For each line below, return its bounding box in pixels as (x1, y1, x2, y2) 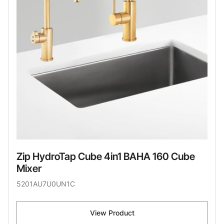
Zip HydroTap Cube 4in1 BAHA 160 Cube (16, 150, 195, 163)
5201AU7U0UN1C (16, 179, 75, 188)
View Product (89, 208, 134, 217)
